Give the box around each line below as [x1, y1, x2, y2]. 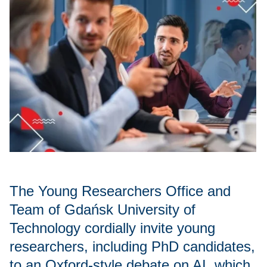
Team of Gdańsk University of [10, 201, 195, 218]
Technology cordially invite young [10, 220, 215, 237]
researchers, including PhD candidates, [10, 238, 255, 255]
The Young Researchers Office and [10, 183, 231, 200]
